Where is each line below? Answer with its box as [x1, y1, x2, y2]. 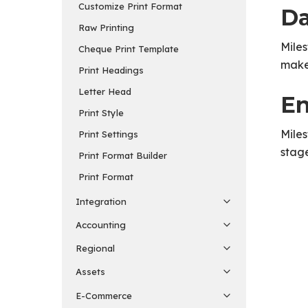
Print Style [78, 107, 124, 118]
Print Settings [78, 128, 138, 140]
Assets [76, 266, 105, 278]
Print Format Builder [78, 149, 167, 161]
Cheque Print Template [78, 43, 179, 54]
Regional [76, 243, 115, 254]
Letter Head [78, 85, 131, 97]
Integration [76, 195, 126, 207]
